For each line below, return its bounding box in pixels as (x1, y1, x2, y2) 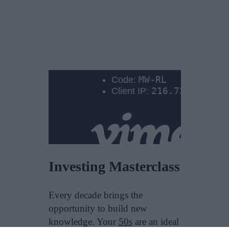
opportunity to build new (48, 203, 147, 214)
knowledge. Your (48, 216, 119, 227)
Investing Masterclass (48, 158, 180, 175)
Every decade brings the (48, 190, 143, 201)
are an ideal (132, 216, 179, 227)
